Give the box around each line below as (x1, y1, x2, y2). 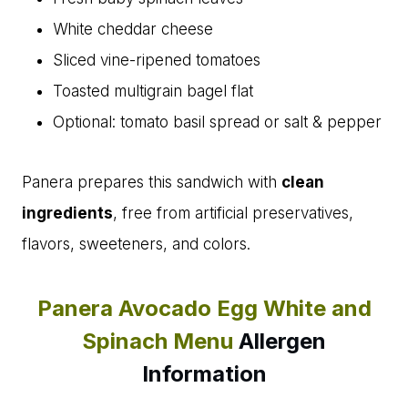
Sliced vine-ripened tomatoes (53, 51, 260, 70)
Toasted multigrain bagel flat (53, 82, 253, 101)
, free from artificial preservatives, (113, 204, 353, 223)
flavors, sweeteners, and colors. (22, 235, 250, 254)
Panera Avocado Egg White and (36, 295, 372, 322)
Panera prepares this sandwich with (22, 173, 281, 192)
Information (141, 361, 267, 388)
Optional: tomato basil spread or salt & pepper (53, 113, 382, 132)
